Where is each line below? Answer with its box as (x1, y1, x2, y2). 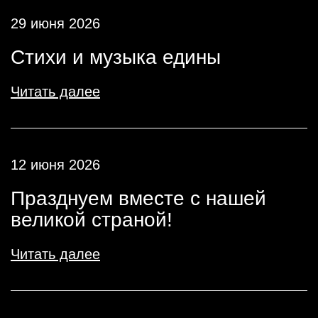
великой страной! (11, 209, 172, 231)
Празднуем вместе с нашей (11, 187, 266, 209)
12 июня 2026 (11, 157, 100, 172)
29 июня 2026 (11, 16, 100, 31)
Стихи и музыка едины (11, 46, 221, 68)
